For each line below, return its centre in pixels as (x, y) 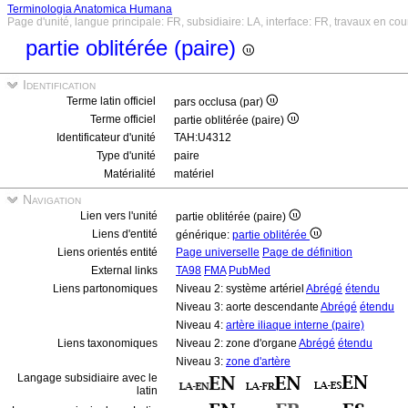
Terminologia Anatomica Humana (90, 9)
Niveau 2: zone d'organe (237, 343)
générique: (204, 235)
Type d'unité (126, 156)
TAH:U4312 (203, 138)
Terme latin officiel (111, 101)
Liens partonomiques (105, 289)
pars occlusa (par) (220, 102)
